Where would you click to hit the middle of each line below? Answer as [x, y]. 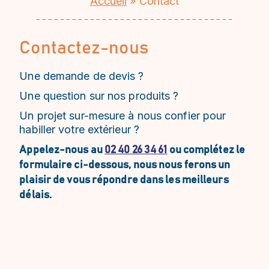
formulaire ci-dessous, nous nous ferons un [125, 165]
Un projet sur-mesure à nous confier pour [123, 116]
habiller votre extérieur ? [79, 129]
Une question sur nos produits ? [99, 96]
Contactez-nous [84, 48]
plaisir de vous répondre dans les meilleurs [124, 180]
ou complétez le [206, 150]
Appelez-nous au [62, 150]
